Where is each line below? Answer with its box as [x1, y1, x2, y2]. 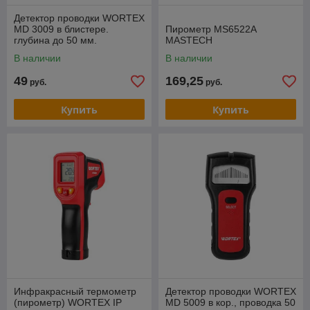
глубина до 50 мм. [14, 35, 97, 46]
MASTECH [165, 35, 212, 46]
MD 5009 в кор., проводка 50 [165, 297, 295, 308]
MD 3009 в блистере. [14, 24, 109, 35]
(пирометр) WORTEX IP [14, 297, 122, 308]
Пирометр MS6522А [165, 24, 257, 35]
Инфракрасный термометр [14, 286, 136, 297]
